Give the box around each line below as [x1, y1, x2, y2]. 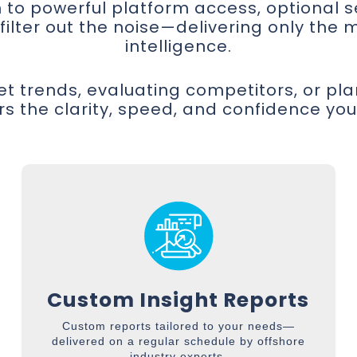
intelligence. [125, 35, 232, 57]
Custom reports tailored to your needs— [61, 320, 295, 332]
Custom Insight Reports [47, 286, 310, 314]
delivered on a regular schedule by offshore [51, 335, 305, 347]
